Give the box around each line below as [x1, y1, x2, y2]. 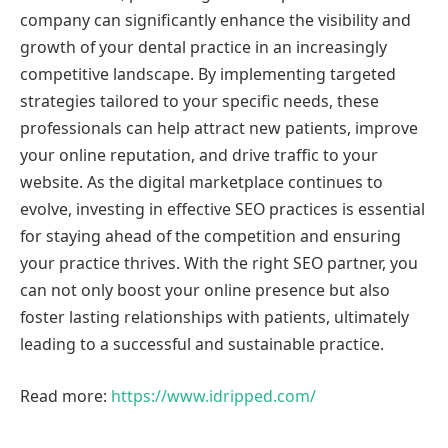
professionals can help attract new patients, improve [20, 117, 418, 140]
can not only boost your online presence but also [20, 279, 390, 302]
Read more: [20, 384, 111, 407]
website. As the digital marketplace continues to [20, 171, 383, 194]
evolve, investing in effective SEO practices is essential [20, 198, 425, 221]
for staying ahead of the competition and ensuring [20, 225, 401, 248]
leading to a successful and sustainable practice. [20, 333, 384, 356]
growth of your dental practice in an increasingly [20, 36, 387, 59]
